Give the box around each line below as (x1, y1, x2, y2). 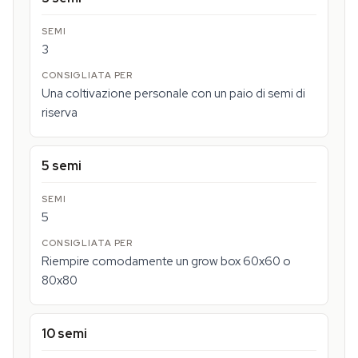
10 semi (42, 325, 87, 342)
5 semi (42, 157, 82, 174)
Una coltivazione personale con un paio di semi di (42, 86, 305, 101)
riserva (42, 105, 78, 121)
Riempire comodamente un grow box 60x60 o (42, 253, 291, 269)
